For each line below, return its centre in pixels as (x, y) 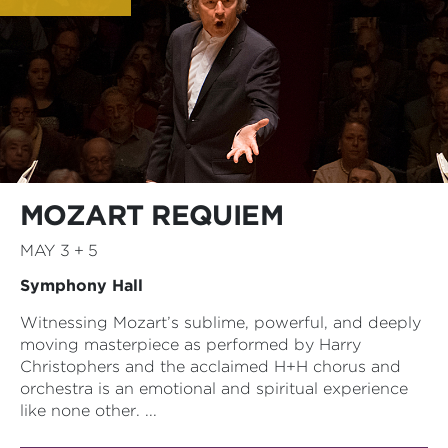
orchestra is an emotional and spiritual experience (214, 388)
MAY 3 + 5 (59, 250)
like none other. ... (88, 410)
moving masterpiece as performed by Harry (190, 344)
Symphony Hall (81, 285)
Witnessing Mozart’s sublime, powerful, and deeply (220, 322)
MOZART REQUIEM (152, 214)
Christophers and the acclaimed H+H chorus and (210, 366)
